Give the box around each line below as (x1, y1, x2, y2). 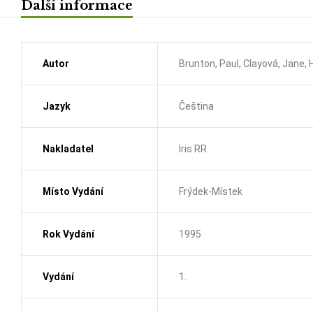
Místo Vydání (43, 185, 103, 197)
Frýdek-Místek (179, 185, 242, 197)
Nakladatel (43, 143, 94, 154)
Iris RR (179, 143, 207, 154)
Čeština (179, 100, 214, 112)
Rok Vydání (43, 228, 94, 240)
